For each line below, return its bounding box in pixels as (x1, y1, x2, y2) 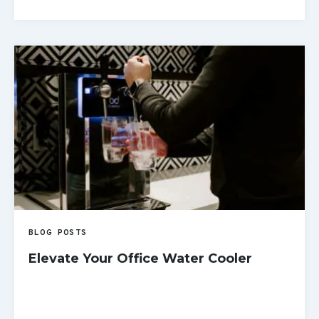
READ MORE (28, 34, 98, 48)
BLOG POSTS (28, 226, 87, 239)
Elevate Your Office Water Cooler (28, 250, 252, 266)
